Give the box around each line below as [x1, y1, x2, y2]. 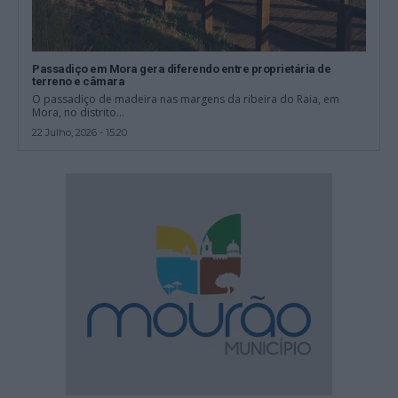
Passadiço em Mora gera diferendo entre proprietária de [32, 62, 331, 76]
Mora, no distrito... [32, 105, 125, 121]
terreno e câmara [32, 75, 125, 89]
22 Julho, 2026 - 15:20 [32, 126, 128, 139]
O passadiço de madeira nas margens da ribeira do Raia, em [32, 92, 340, 107]
